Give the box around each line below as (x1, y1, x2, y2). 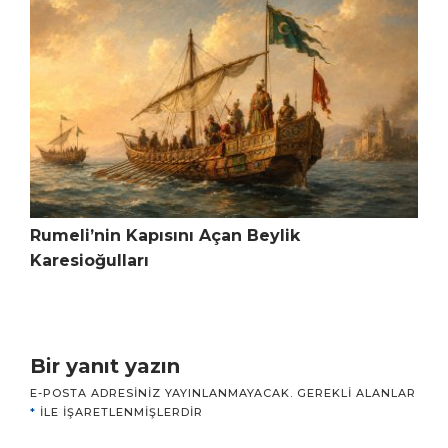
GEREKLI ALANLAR (297, 386, 416, 401)
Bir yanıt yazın (30, 354, 180, 379)
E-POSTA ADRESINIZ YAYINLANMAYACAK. (30, 386, 293, 401)
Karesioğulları (30, 251, 149, 271)
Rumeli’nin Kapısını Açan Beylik (30, 226, 300, 246)
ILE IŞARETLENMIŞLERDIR (36, 405, 203, 420)
